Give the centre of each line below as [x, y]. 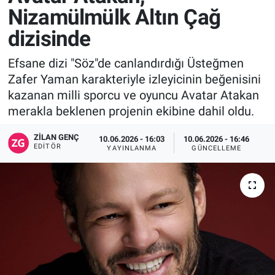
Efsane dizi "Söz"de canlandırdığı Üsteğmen [126, 63]
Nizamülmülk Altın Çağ [114, 18]
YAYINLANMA [132, 148]
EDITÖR [48, 147]
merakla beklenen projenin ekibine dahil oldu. [131, 111]
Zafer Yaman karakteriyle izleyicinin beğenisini [134, 79]
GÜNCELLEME [217, 148]
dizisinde [49, 39]
